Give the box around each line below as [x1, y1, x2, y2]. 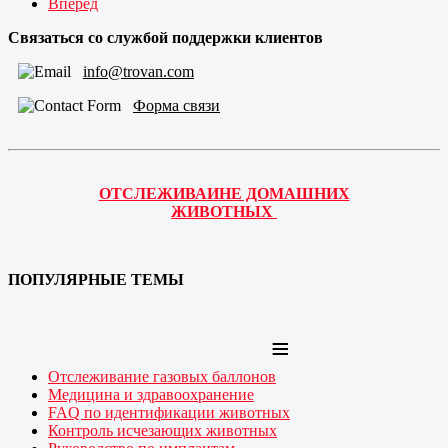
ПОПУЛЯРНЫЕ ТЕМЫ [8, 270, 188, 288]
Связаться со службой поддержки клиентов [8, 28, 323, 46]
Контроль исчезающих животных [48, 421, 277, 439]
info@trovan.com [83, 62, 194, 80]
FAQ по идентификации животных [48, 403, 290, 421]
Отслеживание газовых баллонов [48, 367, 276, 385]
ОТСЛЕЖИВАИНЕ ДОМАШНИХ [98, 184, 350, 202]
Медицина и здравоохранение [48, 385, 254, 403]
